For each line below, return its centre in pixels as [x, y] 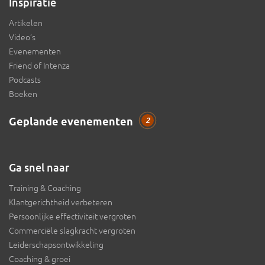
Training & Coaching [45, 188]
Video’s [22, 37]
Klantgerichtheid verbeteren [61, 202]
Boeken [23, 94]
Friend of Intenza [39, 66]
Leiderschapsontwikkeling [56, 245]
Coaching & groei [40, 259]
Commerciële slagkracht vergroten [72, 231]
